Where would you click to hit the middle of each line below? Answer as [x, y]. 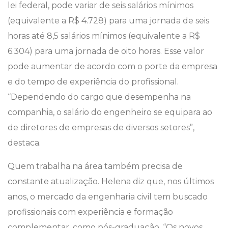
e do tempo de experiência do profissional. [93, 82]
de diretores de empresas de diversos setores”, [101, 128]
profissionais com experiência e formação [90, 212]
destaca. [24, 143]
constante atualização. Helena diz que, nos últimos [111, 182]
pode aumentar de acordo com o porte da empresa [112, 67]
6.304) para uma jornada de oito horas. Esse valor [106, 51]
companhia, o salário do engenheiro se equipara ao [110, 112]
